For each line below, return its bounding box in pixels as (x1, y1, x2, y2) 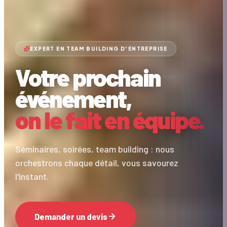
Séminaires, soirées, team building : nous (15, 143, 175, 155)
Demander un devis (34, 211, 108, 221)
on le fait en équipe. (15, 104, 204, 134)
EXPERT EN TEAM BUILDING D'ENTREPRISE (30, 45, 168, 52)
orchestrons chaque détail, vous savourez (15, 157, 179, 168)
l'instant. (15, 170, 49, 182)
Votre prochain (15, 62, 161, 92)
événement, (15, 83, 132, 113)
